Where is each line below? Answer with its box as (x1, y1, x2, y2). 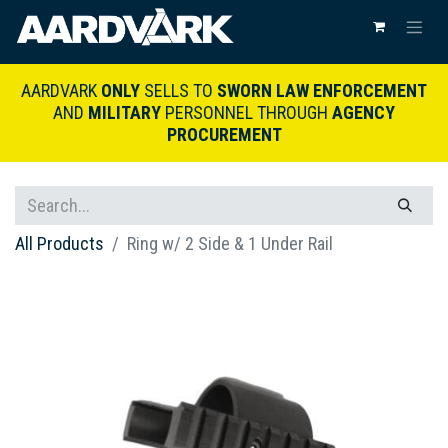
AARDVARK (21, 80, 101, 102)
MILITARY (88, 102, 161, 124)
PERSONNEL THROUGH (161, 102, 332, 124)
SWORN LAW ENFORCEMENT (217, 80, 427, 102)
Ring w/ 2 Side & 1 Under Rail (127, 233, 333, 255)
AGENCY (332, 102, 395, 124)
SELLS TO (140, 80, 217, 102)
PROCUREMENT (166, 124, 282, 146)
